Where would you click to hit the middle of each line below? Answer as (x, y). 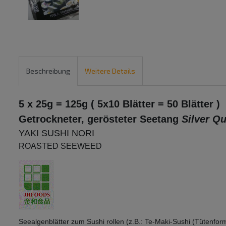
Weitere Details (110, 71)
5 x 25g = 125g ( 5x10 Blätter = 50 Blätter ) (119, 104)
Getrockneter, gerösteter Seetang (100, 119)
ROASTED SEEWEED (60, 146)
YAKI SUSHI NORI (56, 133)
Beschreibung (48, 71)
